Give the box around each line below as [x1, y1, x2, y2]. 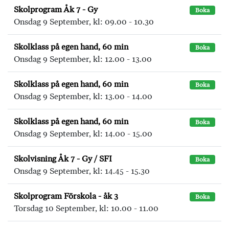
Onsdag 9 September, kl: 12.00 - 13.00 [14, 54, 152, 64]
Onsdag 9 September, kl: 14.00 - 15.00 [14, 129, 152, 139]
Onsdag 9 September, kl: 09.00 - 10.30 [14, 17, 154, 27]
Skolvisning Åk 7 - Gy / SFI [14, 154, 112, 164]
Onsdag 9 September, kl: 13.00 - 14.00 [14, 91, 152, 101]
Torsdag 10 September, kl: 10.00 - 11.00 [14, 203, 158, 213]
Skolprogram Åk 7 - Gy [14, 5, 98, 14]
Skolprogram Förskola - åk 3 [14, 191, 118, 201]
